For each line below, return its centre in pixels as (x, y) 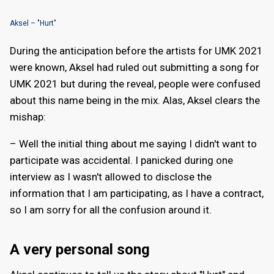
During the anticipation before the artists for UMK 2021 (136, 51)
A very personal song (80, 250)
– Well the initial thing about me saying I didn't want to (133, 144)
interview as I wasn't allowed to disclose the (111, 177)
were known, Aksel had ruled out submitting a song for (135, 68)
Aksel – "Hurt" (33, 23)
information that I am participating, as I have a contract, (137, 194)
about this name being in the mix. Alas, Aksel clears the (135, 101)
